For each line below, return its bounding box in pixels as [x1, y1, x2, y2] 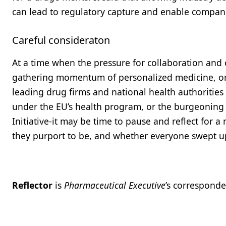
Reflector [12, 179, 52, 191]
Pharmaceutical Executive [64, 179, 165, 191]
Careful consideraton [12, 33, 110, 47]
